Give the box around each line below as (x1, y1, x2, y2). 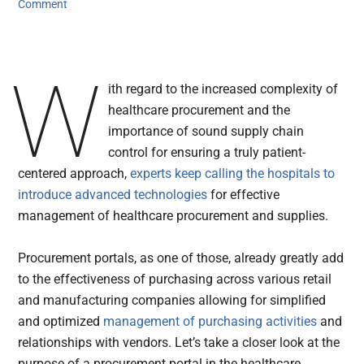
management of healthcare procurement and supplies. (18, 208, 329, 224)
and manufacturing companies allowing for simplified (18, 292, 327, 309)
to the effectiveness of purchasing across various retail (18, 271, 332, 288)
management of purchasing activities (103, 314, 318, 330)
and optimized (18, 314, 104, 330)
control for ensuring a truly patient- (108, 145, 306, 161)
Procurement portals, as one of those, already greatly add (18, 250, 344, 266)
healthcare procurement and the (108, 102, 291, 119)
